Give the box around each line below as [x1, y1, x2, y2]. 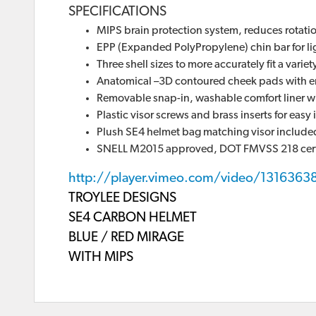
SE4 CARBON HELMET [68, 212, 197, 226]
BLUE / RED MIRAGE [68, 231, 184, 245]
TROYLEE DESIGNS [68, 192, 176, 206]
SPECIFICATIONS [68, 6, 166, 20]
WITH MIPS [68, 251, 133, 265]
